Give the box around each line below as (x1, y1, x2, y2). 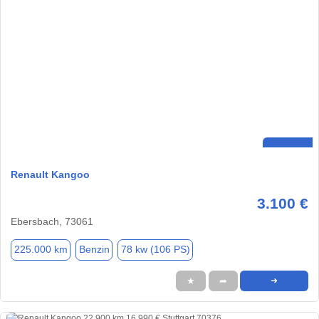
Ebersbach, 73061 (11, 215, 93, 227)
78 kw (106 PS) (120, 244, 190, 256)
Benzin (78, 244, 110, 256)
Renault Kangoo (11, 168, 90, 180)
